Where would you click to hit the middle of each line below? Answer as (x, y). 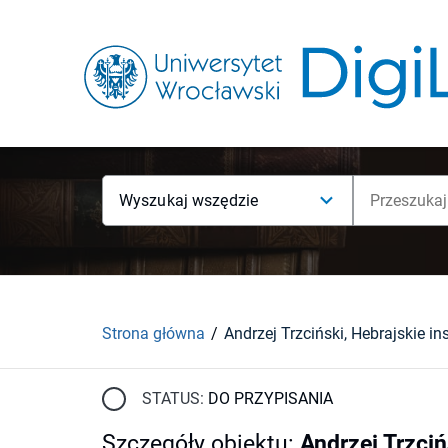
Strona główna (153, 333)
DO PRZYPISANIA (270, 398)
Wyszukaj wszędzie (189, 200)
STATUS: (173, 398)
